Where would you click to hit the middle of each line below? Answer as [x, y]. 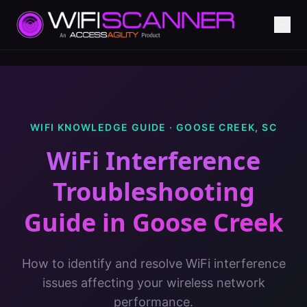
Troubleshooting [153, 192]
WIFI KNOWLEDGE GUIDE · [103, 127]
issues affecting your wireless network [153, 283]
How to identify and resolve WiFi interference [153, 263]
